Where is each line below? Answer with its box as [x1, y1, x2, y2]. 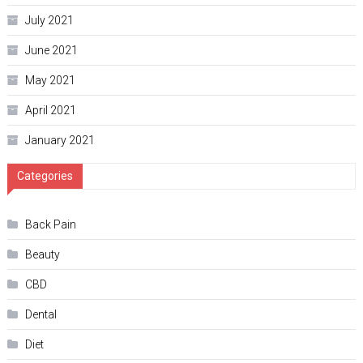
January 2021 [24, 134, 95, 147]
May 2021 [24, 74, 75, 88]
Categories [16, 169, 73, 183]
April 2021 [24, 104, 76, 117]
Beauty [24, 248, 60, 262]
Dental [24, 308, 57, 322]
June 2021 [24, 44, 78, 58]
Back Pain [24, 218, 76, 232]
